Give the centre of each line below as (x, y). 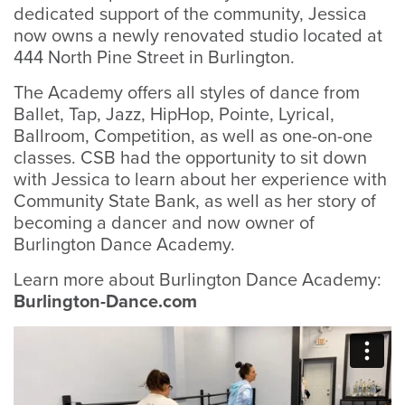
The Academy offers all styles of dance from (187, 93)
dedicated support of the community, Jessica (190, 14)
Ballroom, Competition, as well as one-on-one (193, 137)
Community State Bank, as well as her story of (195, 202)
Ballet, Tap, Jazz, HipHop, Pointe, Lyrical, (174, 115)
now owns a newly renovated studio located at (198, 36)
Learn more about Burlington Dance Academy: (198, 280)
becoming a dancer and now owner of (164, 223)
